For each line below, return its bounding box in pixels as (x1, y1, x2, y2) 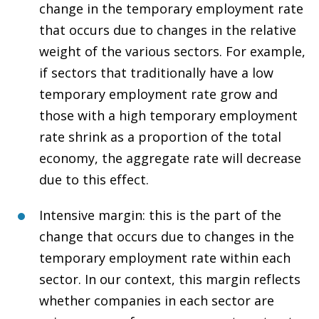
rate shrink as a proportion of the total (39, 128, 281, 146)
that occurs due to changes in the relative (39, 21, 296, 39)
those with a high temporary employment (39, 107, 298, 125)
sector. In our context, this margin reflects (39, 271, 300, 288)
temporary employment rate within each (39, 249, 291, 267)
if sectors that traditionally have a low (39, 64, 273, 82)
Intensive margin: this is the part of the (39, 206, 281, 224)
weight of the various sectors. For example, (39, 43, 305, 61)
